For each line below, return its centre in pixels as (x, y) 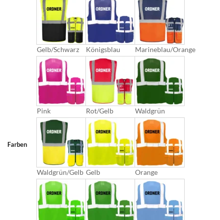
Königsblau (103, 50)
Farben (17, 145)
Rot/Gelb (100, 111)
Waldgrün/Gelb (60, 172)
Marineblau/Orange (165, 50)
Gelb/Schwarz (58, 50)
